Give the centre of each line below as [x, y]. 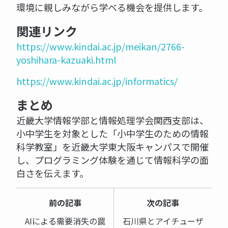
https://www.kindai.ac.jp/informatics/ [97, 81]
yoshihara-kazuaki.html [66, 60]
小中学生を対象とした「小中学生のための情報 [112, 134]
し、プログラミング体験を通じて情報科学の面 [112, 160]
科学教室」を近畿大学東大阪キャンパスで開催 [112, 147]
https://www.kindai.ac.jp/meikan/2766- [101, 47]
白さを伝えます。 [52, 173]
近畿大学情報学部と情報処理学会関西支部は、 [112, 120]
